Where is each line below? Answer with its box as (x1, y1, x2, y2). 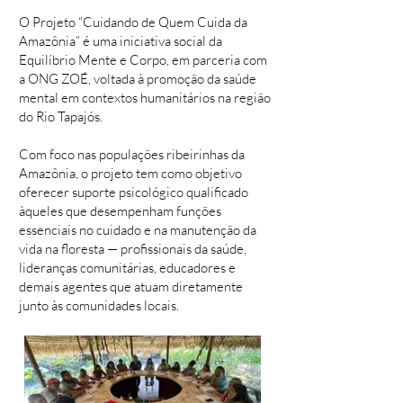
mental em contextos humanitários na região (19, 89, 271, 106)
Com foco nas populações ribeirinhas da (19, 146, 245, 163)
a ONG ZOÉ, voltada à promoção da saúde (19, 70, 256, 87)
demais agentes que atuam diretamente (19, 278, 243, 295)
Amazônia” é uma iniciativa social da (19, 32, 222, 49)
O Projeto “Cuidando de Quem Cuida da (19, 13, 247, 31)
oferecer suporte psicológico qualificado (19, 184, 248, 201)
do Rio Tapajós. (19, 108, 103, 125)
